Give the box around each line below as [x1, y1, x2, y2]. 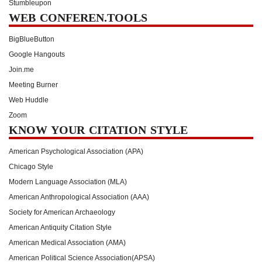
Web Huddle [9, 95, 49, 104]
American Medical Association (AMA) [9, 238, 126, 247]
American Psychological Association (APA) [9, 147, 143, 156]
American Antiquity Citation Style [9, 223, 112, 232]
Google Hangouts [9, 50, 65, 58]
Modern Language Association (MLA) [9, 177, 127, 186]
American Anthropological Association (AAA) [9, 192, 149, 201]
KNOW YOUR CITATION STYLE [9, 123, 188, 136]
